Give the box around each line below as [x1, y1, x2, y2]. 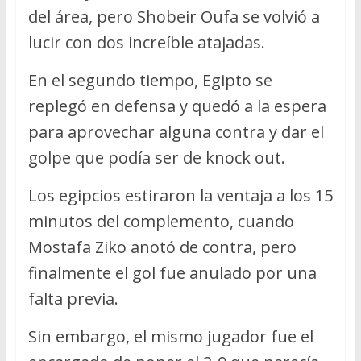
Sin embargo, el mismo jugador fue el [27, 325, 313, 347]
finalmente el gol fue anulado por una [27, 261, 317, 284]
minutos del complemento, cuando [27, 210, 294, 232]
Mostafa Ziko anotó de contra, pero [27, 235, 297, 258]
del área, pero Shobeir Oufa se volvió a [27, 5, 320, 27]
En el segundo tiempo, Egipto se [27, 68, 272, 91]
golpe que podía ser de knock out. [27, 146, 285, 168]
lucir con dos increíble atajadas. [27, 31, 265, 53]
